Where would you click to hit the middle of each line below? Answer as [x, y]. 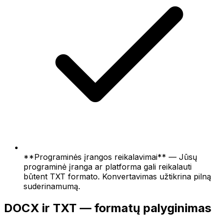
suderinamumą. [52, 186]
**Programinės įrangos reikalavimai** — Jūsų [110, 157]
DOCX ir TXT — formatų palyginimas [108, 208]
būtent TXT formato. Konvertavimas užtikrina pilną [117, 176]
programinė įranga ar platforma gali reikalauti [108, 166]
